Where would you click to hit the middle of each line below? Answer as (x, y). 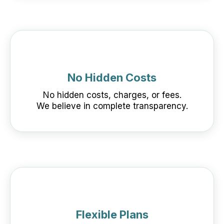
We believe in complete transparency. (112, 106)
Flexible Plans (112, 214)
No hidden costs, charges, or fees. (112, 95)
